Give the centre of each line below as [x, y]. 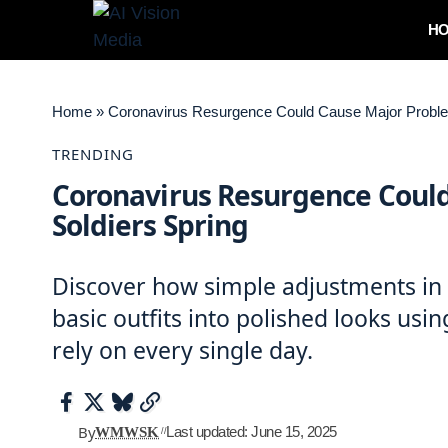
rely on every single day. [182, 350]
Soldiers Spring [150, 225]
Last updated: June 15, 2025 [251, 431]
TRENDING [93, 154]
